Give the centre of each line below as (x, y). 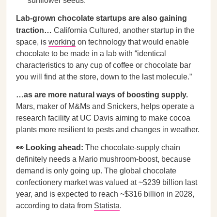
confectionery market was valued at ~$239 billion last (107, 182)
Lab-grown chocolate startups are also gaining (101, 18)
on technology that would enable (132, 42)
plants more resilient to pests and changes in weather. (108, 130)
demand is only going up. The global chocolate (96, 171)
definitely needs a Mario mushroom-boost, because (103, 159)
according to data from (55, 206)
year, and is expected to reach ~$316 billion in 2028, (105, 194)
